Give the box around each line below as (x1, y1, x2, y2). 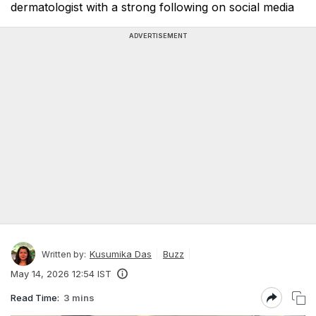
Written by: (42, 248, 86, 260)
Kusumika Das (90, 248, 152, 260)
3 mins (63, 291, 95, 303)
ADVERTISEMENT (129, 32, 187, 39)
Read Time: (11, 291, 59, 303)
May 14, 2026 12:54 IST (11, 268, 111, 279)
